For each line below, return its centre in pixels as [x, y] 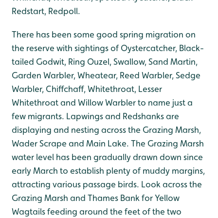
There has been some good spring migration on [104, 34]
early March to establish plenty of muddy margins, [108, 171]
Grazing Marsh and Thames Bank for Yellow [96, 198]
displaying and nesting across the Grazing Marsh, [106, 130]
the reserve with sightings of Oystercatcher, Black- [108, 48]
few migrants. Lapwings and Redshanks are [95, 116]
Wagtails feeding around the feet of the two [97, 211]
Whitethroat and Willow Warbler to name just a [102, 102]
